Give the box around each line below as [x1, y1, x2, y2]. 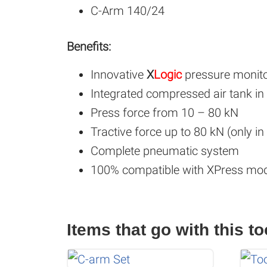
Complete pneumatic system [91, 144, 239, 159]
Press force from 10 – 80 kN [91, 105, 238, 120]
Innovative [91, 67, 147, 82]
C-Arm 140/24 [91, 4, 164, 18]
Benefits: [67, 39, 111, 54]
